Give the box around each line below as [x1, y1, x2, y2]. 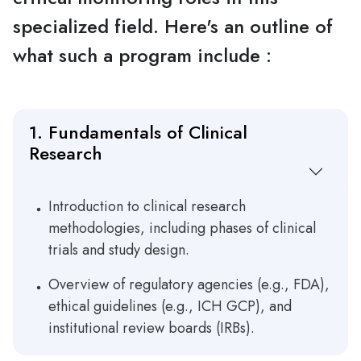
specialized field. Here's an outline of [13, 12, 333, 41]
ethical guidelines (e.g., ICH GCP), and [48, 296, 292, 317]
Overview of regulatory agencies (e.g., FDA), [48, 274, 330, 296]
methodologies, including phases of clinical [48, 218, 316, 239]
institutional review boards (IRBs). [48, 317, 255, 339]
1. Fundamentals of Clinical [29, 119, 247, 146]
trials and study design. [48, 239, 189, 261]
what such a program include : [13, 41, 272, 70]
